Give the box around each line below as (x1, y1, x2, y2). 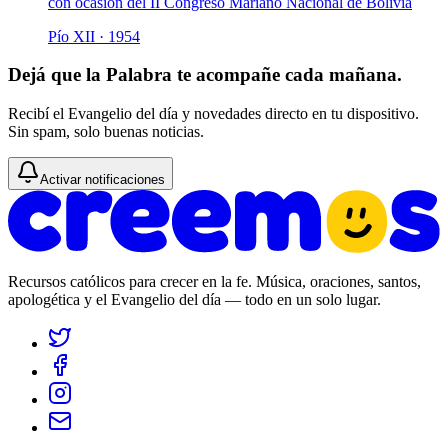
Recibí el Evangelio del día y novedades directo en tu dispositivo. (8, 105, 419, 123)
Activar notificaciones (40, 172, 165, 188)
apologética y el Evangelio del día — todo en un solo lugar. (8, 291, 381, 309)
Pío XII (48, 27, 95, 45)
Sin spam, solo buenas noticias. (8, 123, 204, 141)
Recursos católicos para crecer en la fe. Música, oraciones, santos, (8, 273, 421, 291)
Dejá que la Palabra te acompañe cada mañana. (8, 64, 402, 86)
